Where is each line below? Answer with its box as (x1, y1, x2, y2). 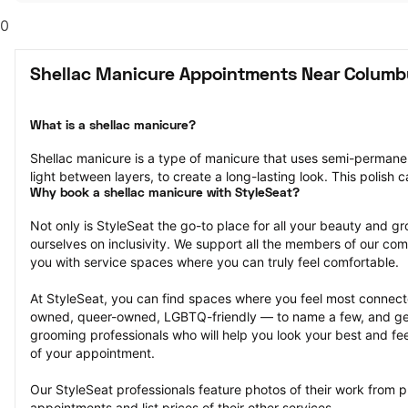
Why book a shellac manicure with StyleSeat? (30, 188, 300, 199)
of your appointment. (30, 345, 155, 361)
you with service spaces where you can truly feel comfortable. (30, 254, 399, 270)
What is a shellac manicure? (30, 120, 196, 132)
